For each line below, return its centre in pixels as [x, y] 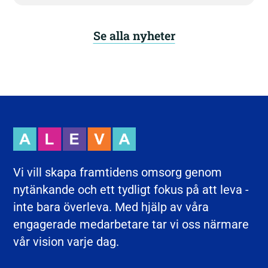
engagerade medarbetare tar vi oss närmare [131, 224]
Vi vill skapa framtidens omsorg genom [118, 172]
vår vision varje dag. [66, 242]
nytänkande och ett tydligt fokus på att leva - [131, 190]
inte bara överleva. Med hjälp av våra [111, 207]
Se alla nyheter [134, 36]
